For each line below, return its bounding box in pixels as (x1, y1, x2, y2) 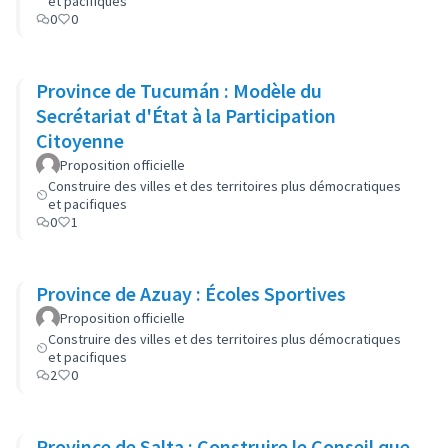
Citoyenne (36, 128, 124, 153)
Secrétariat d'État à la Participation (36, 103, 336, 128)
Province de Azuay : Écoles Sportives (36, 281, 346, 306)
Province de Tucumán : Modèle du (36, 78, 322, 103)
